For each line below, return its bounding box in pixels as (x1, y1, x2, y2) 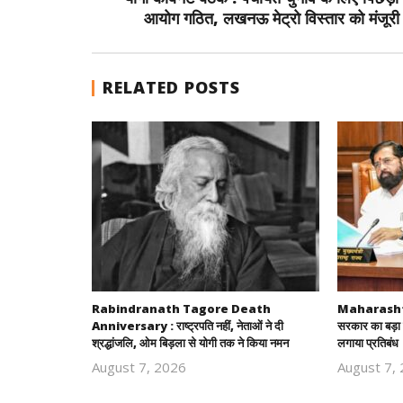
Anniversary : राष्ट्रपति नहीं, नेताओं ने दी (92, 317, 283, 334)
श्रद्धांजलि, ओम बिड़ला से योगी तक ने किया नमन (92, 334, 289, 351)
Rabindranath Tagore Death (92, 300, 271, 317)
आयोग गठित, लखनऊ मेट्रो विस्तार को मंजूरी (143, 7, 399, 29)
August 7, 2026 (92, 357, 186, 376)
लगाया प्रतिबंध (336, 334, 399, 351)
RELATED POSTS (103, 76, 240, 98)
